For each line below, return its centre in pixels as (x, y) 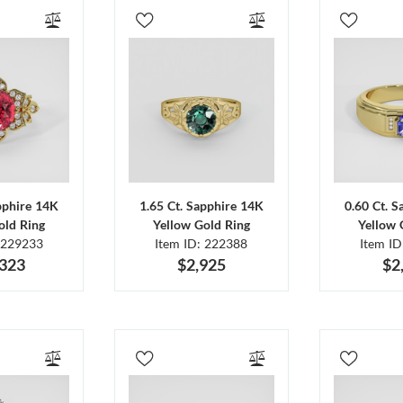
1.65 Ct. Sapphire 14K (201, 206)
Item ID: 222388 (201, 244)
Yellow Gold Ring (201, 225)
